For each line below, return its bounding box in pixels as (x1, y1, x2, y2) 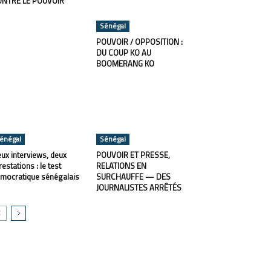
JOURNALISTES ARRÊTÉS (96, 181, 181, 194)
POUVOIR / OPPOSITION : (96, 36, 183, 48)
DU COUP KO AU (96, 47, 151, 59)
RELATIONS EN (96, 160, 146, 172)
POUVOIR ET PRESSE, (96, 149, 170, 162)
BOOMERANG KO (96, 57, 154, 70)
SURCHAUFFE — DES (96, 171, 171, 183)
